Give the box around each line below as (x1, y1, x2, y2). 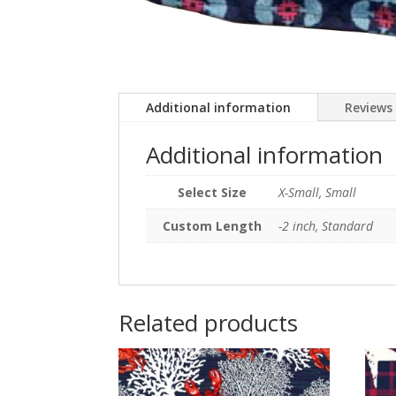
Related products (118, 307, 299, 339)
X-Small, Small (278, 184, 357, 202)
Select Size (178, 184, 247, 202)
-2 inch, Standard (278, 217, 374, 235)
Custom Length (163, 217, 263, 235)
